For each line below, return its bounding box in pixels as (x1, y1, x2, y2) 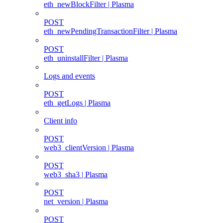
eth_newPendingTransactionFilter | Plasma (44, 26, 177, 35)
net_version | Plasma (44, 197, 108, 206)
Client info (44, 116, 77, 125)
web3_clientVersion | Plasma (44, 143, 134, 152)
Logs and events (44, 71, 95, 80)
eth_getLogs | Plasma (44, 98, 111, 107)
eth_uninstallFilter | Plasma (44, 53, 128, 62)
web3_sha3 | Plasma (44, 170, 108, 179)
